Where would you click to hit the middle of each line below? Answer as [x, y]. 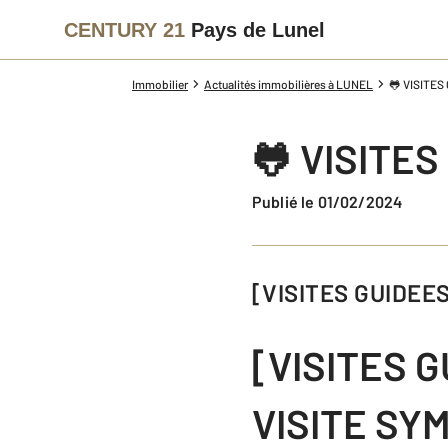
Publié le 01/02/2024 [332, 201]
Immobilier [160, 84]
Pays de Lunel [258, 29]
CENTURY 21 [124, 29]
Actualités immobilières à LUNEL [288, 84]
